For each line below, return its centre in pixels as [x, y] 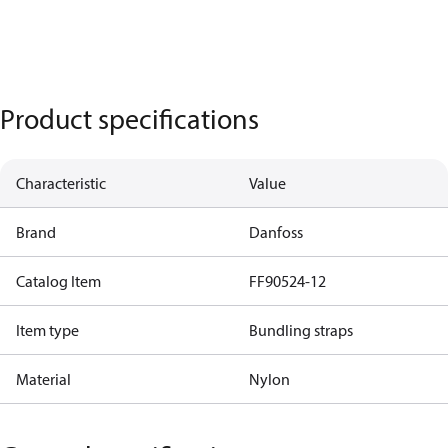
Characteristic [61, 183]
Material [43, 379]
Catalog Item [58, 281]
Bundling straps [300, 330]
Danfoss [275, 232]
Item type [47, 330]
